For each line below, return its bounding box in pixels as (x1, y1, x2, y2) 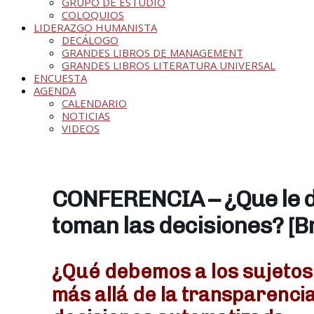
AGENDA (34, 83, 76, 97)
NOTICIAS (62, 108, 110, 123)
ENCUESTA (34, 70, 87, 85)
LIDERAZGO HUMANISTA (34, 20, 157, 34)
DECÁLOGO (62, 32, 118, 47)
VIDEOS (62, 121, 100, 135)
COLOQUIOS (62, 7, 124, 22)
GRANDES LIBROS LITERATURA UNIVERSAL (62, 57, 275, 72)
